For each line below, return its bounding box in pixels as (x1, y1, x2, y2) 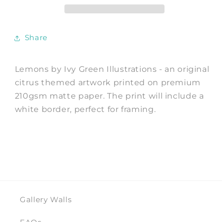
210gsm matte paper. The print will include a (14, 91, 204, 101)
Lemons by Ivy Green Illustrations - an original (14, 64, 210, 74)
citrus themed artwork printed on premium (14, 78, 201, 88)
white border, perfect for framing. (14, 105, 156, 114)
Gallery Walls (20, 195, 72, 204)
